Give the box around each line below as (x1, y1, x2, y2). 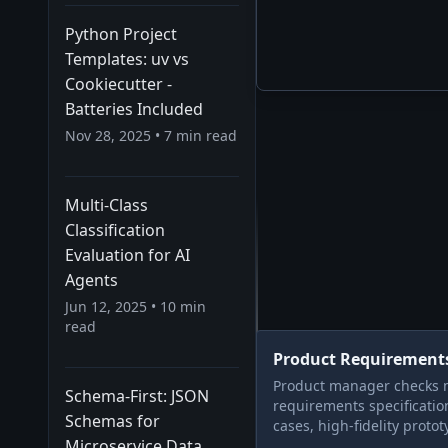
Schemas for (65, 410, 160, 432)
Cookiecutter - (65, 73, 172, 95)
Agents (65, 269, 118, 291)
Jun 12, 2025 (65, 297, 147, 316)
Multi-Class (65, 194, 148, 216)
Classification (65, 219, 165, 241)
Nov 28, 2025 (65, 126, 151, 145)
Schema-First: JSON (65, 385, 209, 407)
